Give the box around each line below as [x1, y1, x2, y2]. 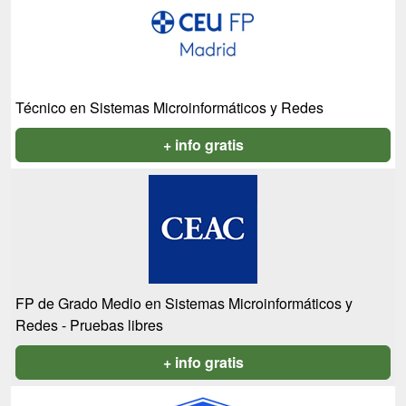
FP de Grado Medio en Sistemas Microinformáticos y [15, 293, 353, 314]
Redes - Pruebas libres [15, 314, 163, 335]
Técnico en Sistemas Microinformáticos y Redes [15, 97, 324, 118]
